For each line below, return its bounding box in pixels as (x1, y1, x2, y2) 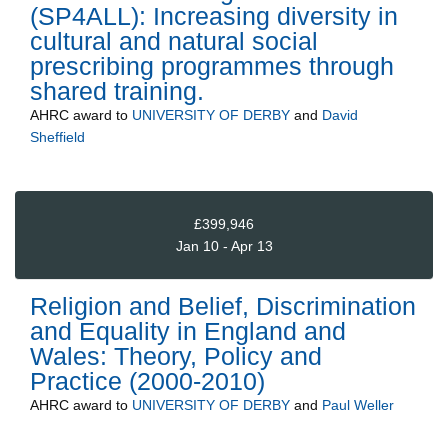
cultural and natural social (30, 27, 318, 56)
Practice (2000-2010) (30, 367, 265, 396)
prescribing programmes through (30, 52, 394, 81)
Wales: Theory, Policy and (30, 342, 322, 371)
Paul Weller (322, 397, 394, 414)
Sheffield (30, 129, 85, 146)
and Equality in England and (30, 317, 346, 346)
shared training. (30, 77, 204, 106)
